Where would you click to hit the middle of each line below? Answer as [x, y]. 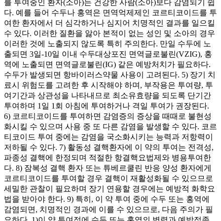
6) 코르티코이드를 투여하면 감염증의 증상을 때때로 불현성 [108, 116]
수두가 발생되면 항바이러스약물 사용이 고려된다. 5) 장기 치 [110, 74]
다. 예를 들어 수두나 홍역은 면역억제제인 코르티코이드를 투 [110, 12]
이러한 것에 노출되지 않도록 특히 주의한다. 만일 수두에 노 [108, 43]
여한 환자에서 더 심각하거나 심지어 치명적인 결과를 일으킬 [110, 23]
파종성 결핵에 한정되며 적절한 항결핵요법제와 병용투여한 [108, 157]
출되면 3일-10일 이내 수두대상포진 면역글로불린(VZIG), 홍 [108, 54]
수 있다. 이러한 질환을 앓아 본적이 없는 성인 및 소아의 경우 [110, 33]
